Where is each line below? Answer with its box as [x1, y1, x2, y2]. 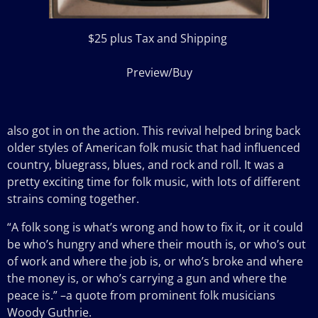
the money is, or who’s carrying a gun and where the [7, 270, 287, 286]
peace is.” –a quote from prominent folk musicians [7, 287, 275, 303]
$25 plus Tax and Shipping [88, 30, 230, 46]
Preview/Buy [126, 65, 192, 80]
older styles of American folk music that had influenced [7, 139, 300, 155]
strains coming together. [7, 190, 142, 207]
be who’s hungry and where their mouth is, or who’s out [7, 236, 306, 252]
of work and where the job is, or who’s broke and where [7, 253, 303, 269]
